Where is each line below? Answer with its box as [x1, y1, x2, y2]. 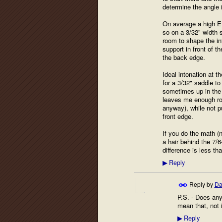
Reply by [187, 179, 215, 188]
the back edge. [162, 53, 205, 62]
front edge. [162, 111, 193, 121]
